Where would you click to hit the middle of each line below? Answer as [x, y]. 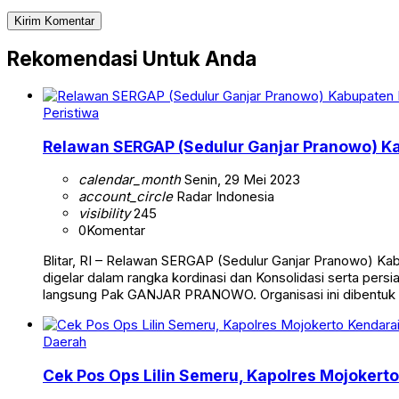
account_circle [126, 197]
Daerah [65, 342]
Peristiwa [71, 113]
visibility [104, 214]
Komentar [116, 231]
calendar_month [130, 180]
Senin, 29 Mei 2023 [240, 180]
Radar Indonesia [224, 197]
